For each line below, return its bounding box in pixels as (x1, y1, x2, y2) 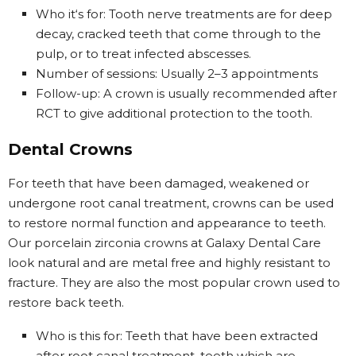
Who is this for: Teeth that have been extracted (36, 327, 318, 343)
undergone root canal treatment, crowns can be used (8, 195, 334, 211)
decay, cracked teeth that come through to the (36, 25, 321, 41)
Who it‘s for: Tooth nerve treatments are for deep (36, 6, 332, 21)
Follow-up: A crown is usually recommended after (36, 85, 337, 101)
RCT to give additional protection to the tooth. (36, 105, 312, 121)
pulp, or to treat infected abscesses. (36, 45, 251, 61)
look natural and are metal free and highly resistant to (8, 254, 331, 270)
